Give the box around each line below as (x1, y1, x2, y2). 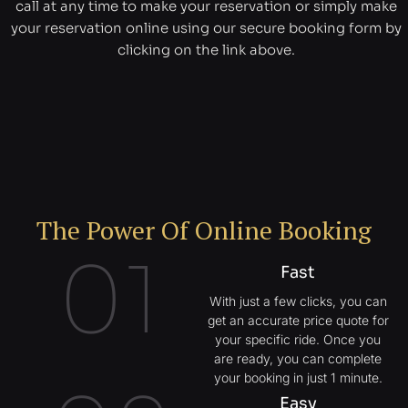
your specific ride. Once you (215, 331, 382, 347)
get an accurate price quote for (207, 311, 389, 328)
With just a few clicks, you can (209, 292, 387, 309)
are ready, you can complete (214, 350, 382, 366)
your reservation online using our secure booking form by (11, 19, 402, 36)
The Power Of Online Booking (36, 213, 372, 248)
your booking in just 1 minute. (213, 369, 382, 385)
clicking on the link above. (117, 41, 295, 58)
